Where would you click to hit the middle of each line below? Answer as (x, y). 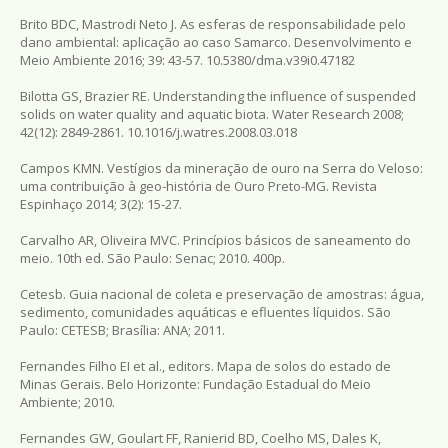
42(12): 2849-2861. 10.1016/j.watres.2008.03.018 (158, 131)
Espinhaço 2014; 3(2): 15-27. (101, 203)
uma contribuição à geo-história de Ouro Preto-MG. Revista (198, 185)
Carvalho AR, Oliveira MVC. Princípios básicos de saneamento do (215, 239)
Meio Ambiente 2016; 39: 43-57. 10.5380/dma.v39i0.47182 (187, 59)
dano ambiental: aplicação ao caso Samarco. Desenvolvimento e (216, 41)
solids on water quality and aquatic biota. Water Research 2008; (212, 113)
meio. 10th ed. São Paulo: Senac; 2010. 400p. (152, 257)
